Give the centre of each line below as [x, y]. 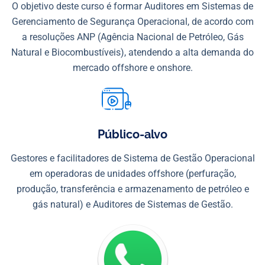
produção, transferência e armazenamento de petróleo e [132, 189]
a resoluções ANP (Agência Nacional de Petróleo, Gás [132, 37]
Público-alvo [132, 135]
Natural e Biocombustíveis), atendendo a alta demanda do [132, 53]
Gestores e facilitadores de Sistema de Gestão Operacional [132, 159]
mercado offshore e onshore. [132, 68]
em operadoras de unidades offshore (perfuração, [132, 174]
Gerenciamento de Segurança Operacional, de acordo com [132, 22]
